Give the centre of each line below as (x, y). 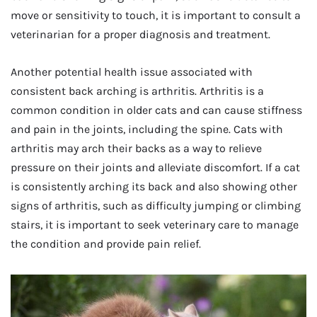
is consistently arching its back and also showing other (154, 187)
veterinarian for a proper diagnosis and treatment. (140, 34)
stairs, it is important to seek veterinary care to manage (155, 225)
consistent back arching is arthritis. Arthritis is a (137, 91)
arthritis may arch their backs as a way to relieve (136, 149)
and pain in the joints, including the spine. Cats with (147, 129)
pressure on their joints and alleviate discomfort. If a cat (155, 168)
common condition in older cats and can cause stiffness (156, 110)
